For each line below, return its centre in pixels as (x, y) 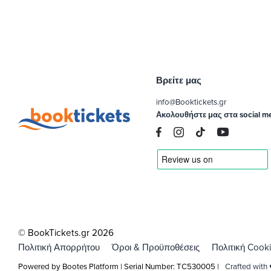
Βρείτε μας (179, 80)
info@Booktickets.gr (191, 101)
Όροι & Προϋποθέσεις (156, 247)
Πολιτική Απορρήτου (59, 247)
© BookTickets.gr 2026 (66, 232)
